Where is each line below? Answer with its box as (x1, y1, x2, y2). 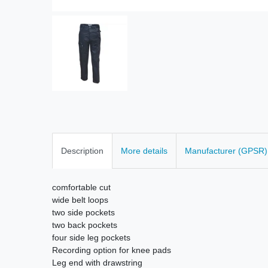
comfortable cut (52, 182, 111, 192)
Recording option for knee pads (52, 245, 171, 255)
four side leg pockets (52, 232, 130, 242)
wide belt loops (52, 194, 108, 205)
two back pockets (52, 220, 117, 230)
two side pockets (52, 207, 115, 217)
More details (121, 145, 167, 156)
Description (61, 145, 103, 156)
